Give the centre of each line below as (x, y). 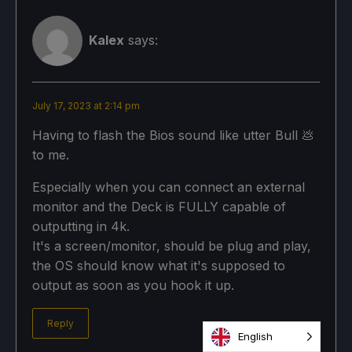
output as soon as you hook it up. (133, 285)
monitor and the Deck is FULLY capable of (159, 206)
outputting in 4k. (81, 226)
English (255, 336)
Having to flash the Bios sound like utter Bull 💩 (173, 135)
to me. (51, 154)
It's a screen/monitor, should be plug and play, (172, 246)
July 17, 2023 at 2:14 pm (86, 105)
